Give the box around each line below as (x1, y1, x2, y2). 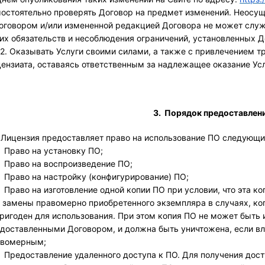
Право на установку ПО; (4, 145, 104, 156)
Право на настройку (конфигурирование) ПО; (4, 171, 189, 182)
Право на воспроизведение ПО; (4, 158, 133, 169)
